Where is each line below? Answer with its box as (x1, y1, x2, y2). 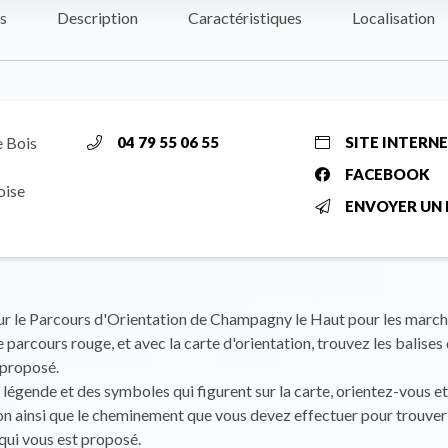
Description (57, 7, 138, 27)
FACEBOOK (344, 164, 430, 183)
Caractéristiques (188, 7, 302, 27)
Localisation (352, 7, 435, 27)
